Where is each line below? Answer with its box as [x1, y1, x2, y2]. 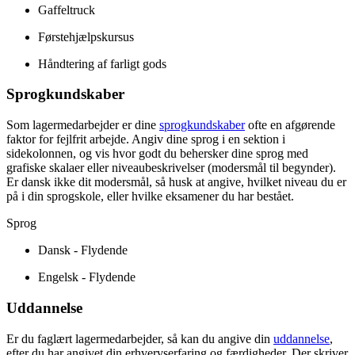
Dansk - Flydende [38, 243, 128, 258]
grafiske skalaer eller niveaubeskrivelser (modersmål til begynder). [6, 161, 336, 175]
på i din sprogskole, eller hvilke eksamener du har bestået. [6, 189, 294, 204]
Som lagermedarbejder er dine [6, 118, 159, 132]
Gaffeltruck [38, 2, 95, 17]
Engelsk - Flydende [38, 270, 136, 284]
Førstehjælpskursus [38, 29, 134, 44]
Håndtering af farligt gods [38, 56, 166, 71]
